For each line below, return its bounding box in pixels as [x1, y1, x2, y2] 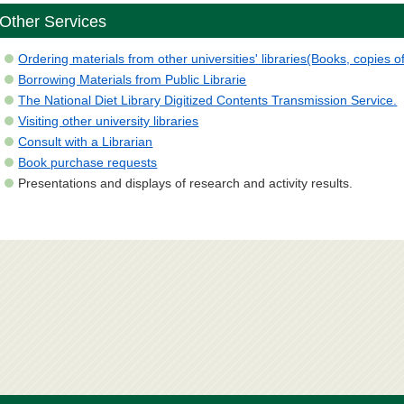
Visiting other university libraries [18, 114, 199, 129]
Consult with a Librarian [18, 134, 153, 150]
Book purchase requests [18, 155, 158, 170]
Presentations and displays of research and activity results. [18, 176, 357, 191]
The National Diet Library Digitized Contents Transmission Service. [18, 93, 398, 108]
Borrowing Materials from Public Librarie [18, 72, 247, 87]
